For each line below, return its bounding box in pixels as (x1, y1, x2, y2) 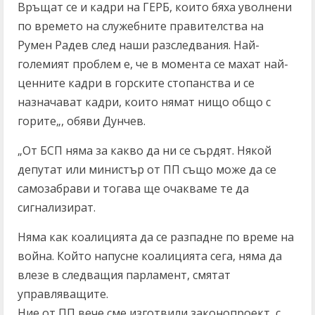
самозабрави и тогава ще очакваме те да (18, 181, 249, 196)
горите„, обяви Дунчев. (18, 113, 146, 129)
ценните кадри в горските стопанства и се (18, 75, 255, 91)
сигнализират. (18, 200, 96, 215)
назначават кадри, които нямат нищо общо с (18, 94, 271, 110)
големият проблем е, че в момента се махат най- (18, 56, 288, 72)
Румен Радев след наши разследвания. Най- (18, 37, 259, 53)
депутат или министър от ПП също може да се (18, 162, 276, 177)
